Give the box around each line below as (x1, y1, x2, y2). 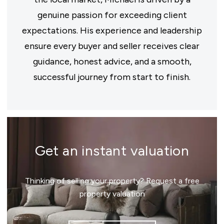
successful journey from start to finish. (33, 71, 190, 82)
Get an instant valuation (34, 142, 189, 159)
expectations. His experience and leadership (22, 25, 202, 36)
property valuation (79, 189, 145, 198)
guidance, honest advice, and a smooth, (32, 56, 191, 67)
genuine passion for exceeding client (37, 9, 187, 20)
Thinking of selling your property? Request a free (24, 176, 199, 185)
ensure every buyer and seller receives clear (24, 40, 199, 51)
